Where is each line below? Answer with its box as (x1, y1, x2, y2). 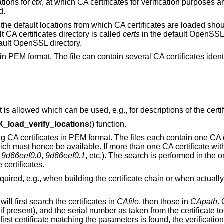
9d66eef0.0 (1, 151, 41, 160)
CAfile (116, 197, 139, 206)
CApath (190, 197, 217, 206)
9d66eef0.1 (45, 151, 85, 160)
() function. (89, 119, 126, 128)
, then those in (138, 197, 190, 206)
